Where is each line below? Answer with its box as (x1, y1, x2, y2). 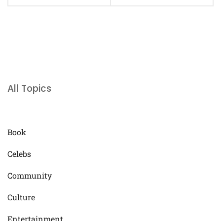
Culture (7, 192, 35, 203)
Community (7, 170, 52, 181)
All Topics (7, 82, 51, 96)
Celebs (7, 148, 31, 159)
